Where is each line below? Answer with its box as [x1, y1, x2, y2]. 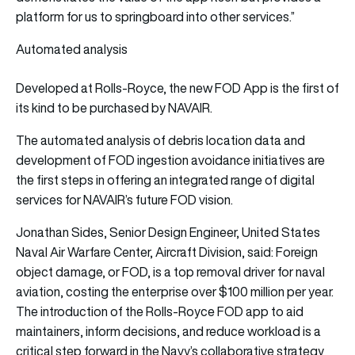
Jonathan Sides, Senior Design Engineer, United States [16, 223, 320, 242]
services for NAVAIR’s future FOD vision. [16, 191, 233, 209]
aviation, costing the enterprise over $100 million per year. [16, 283, 334, 301]
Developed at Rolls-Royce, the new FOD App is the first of [16, 79, 339, 97]
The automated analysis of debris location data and [16, 132, 305, 150]
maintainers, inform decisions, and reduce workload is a [16, 323, 321, 341]
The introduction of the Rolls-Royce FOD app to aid [16, 303, 303, 321]
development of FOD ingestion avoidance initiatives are [16, 151, 325, 170]
